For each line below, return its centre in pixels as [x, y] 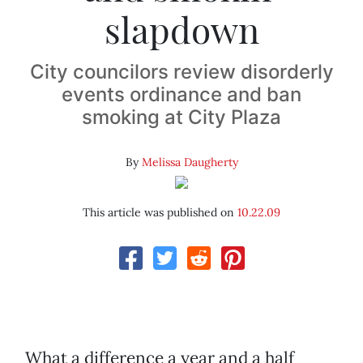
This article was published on [160, 213]
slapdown [181, 29]
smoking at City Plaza [181, 117]
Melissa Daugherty [190, 162]
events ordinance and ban [181, 95]
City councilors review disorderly [181, 72]
